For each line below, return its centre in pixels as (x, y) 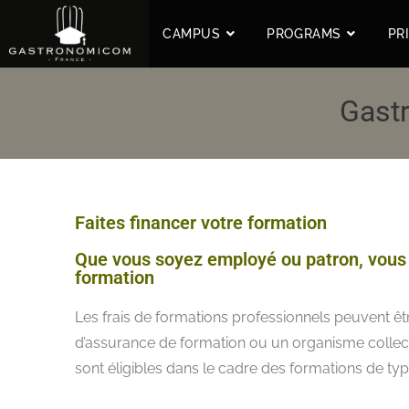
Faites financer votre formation (201, 223)
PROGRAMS (304, 34)
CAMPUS (192, 34)
